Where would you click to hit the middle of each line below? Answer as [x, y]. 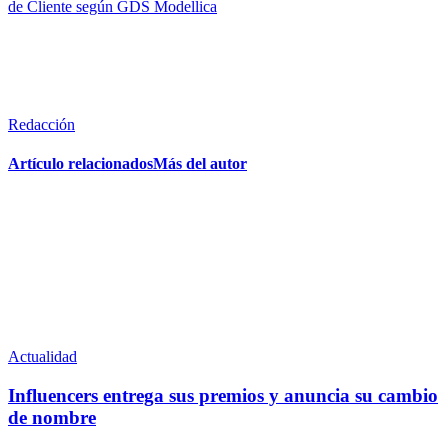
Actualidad [42, 357]
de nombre [52, 418]
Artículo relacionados [80, 164]
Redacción [41, 124]
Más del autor [200, 164]
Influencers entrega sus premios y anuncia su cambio [223, 396]
